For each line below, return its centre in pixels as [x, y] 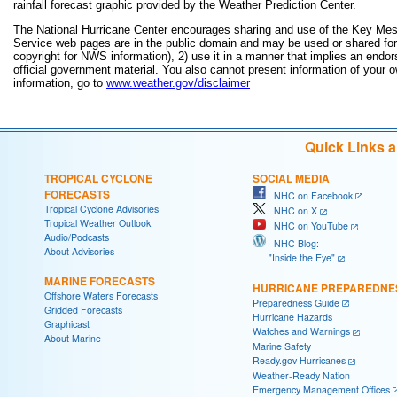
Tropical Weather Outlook [97, 222]
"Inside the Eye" [294, 257]
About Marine [73, 338]
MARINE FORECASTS [100, 280]
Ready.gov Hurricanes [299, 360]
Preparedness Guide [296, 302]
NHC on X [292, 211]
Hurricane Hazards [292, 317]
